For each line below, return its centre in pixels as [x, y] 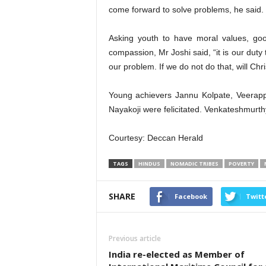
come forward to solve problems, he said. [186, 9]
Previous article [134, 238]
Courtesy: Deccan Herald [156, 138]
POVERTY [241, 164]
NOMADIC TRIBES [194, 164]
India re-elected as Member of [176, 254]
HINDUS [149, 164]
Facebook [191, 196]
